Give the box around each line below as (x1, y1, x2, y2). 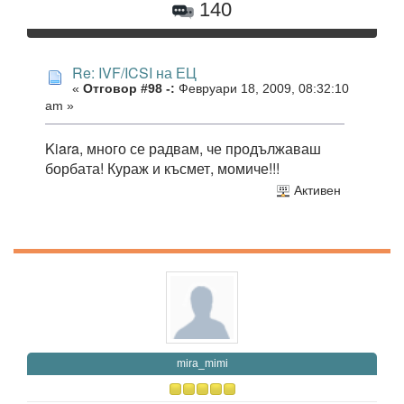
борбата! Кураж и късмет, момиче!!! (45, 158, 280, 179)
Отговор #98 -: (83, 82, 175, 96)
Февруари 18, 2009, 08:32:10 (175, 82, 349, 96)
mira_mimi (176, 356, 228, 370)
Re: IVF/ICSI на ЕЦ (72, 62, 197, 84)
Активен (289, 183, 341, 197)
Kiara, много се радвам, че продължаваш (45, 138, 321, 160)
